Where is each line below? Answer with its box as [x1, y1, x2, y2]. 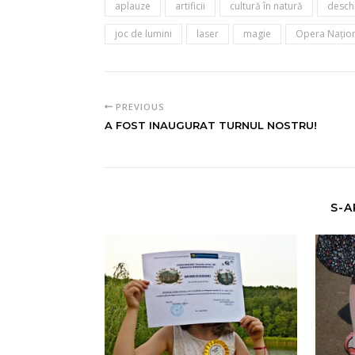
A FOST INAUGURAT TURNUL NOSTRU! [105, 119, 317, 132]
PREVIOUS [112, 101, 165, 113]
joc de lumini [115, 27, 172, 40]
